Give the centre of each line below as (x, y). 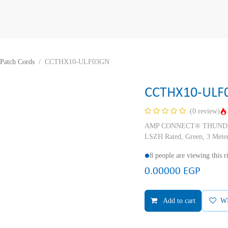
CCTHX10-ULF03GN (77, 62)
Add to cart (178, 201)
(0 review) (205, 111)
